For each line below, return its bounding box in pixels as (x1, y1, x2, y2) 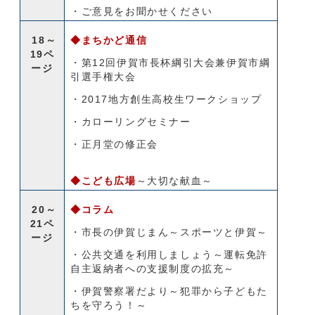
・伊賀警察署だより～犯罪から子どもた (70, 285, 268, 297)
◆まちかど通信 (70, 34, 148, 46)
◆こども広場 (70, 175, 136, 186)
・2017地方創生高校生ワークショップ (70, 94, 262, 105)
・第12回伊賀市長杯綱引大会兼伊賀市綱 (70, 57, 271, 68)
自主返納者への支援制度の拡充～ (70, 263, 236, 274)
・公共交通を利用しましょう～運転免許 (70, 249, 268, 260)
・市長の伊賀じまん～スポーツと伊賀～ (70, 226, 268, 238)
